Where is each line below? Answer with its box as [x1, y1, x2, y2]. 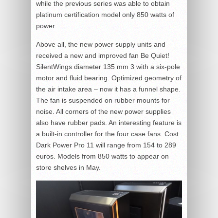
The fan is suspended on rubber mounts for [36, 96, 170, 105]
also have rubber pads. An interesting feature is [36, 119, 182, 127]
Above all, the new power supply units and [36, 40, 165, 49]
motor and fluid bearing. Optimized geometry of [36, 74, 182, 82]
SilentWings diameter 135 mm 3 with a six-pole [36, 63, 180, 71]
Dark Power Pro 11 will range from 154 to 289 [36, 141, 176, 149]
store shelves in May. [36, 163, 101, 172]
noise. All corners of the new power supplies [36, 108, 171, 116]
